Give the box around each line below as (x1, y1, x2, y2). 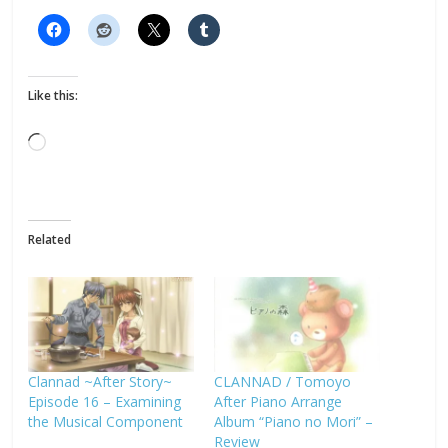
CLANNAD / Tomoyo (213, 371, 351, 391)
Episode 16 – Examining (28, 391, 182, 411)
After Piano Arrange (213, 391, 342, 411)
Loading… (45, 133, 118, 155)
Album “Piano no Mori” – (213, 411, 373, 431)
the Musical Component (28, 411, 184, 431)
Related (28, 231, 72, 248)
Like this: (28, 87, 79, 104)
